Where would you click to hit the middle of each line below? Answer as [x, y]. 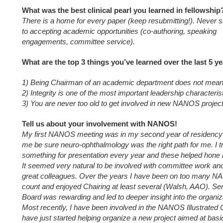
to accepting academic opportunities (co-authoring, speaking [119, 31]
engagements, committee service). [78, 42]
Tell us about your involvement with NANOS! [101, 124]
